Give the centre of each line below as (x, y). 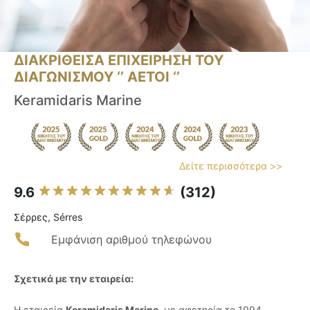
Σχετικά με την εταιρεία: (74, 279)
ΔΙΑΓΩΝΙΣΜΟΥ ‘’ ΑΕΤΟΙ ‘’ (97, 77)
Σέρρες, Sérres (48, 217)
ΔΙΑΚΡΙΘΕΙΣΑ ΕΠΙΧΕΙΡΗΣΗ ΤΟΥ (119, 61)
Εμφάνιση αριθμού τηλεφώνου (131, 240)
